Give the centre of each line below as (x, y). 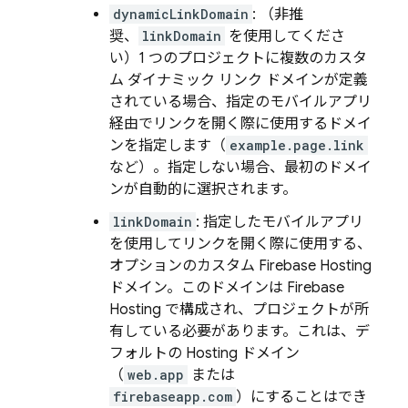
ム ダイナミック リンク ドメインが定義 (239, 80)
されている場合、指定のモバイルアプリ (240, 102)
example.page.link (297, 145)
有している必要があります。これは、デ (240, 331)
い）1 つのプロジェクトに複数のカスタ (238, 58)
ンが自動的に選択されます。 (203, 189)
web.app (156, 375)
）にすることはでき (301, 397)
